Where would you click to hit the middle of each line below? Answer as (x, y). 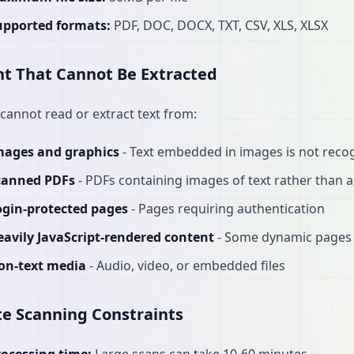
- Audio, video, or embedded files (186, 265)
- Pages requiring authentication (226, 209)
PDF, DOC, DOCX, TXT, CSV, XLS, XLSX (219, 25)
